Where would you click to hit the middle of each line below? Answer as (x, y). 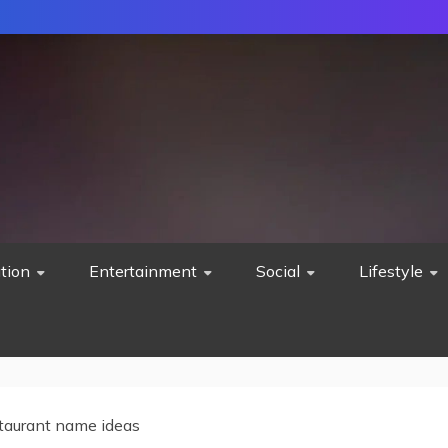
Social (278, 271)
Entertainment (143, 271)
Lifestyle (391, 271)
